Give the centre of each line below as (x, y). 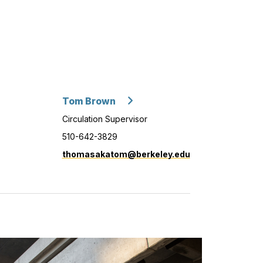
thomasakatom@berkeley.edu (126, 154)
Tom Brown (89, 102)
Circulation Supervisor (104, 119)
